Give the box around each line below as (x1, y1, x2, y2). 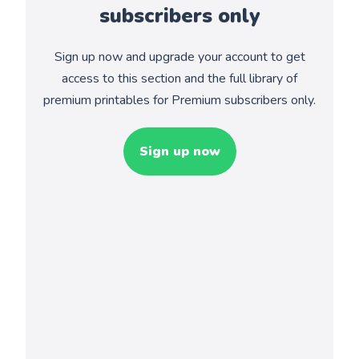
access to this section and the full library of (62, 69, 297, 87)
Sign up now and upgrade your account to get (54, 47, 305, 66)
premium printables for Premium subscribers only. (43, 91, 316, 109)
